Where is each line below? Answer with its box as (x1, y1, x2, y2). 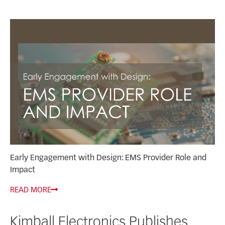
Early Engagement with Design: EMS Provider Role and (10, 154, 206, 163)
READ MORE (10, 186, 51, 194)
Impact (10, 166, 35, 175)
